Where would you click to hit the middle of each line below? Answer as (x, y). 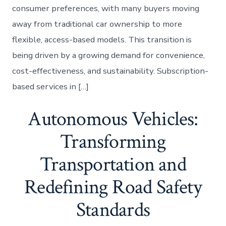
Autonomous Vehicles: (113, 119)
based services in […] (51, 87)
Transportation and (113, 165)
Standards (113, 210)
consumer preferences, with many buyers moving (106, 9)
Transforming (113, 142)
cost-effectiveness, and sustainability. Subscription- (110, 71)
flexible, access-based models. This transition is (102, 40)
